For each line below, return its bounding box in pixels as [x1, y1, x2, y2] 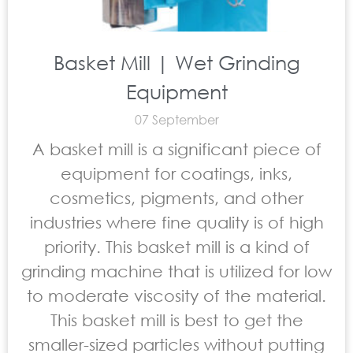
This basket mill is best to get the [50, 310, 303, 329]
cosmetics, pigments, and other [50, 188, 303, 207]
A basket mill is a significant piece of [32, 139, 321, 158]
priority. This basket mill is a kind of [43, 237, 310, 256]
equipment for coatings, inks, [61, 164, 292, 183]
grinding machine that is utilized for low [21, 262, 332, 281]
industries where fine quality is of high [29, 213, 324, 232]
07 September [134, 111, 219, 128]
